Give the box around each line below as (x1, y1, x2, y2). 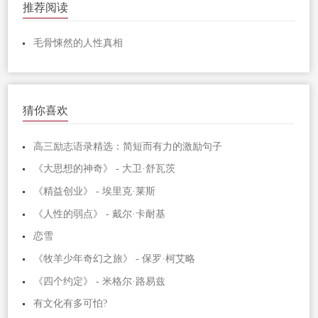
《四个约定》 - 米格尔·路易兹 (33, 275, 166, 287)
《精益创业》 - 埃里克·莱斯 (33, 185, 156, 197)
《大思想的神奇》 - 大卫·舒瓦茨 (33, 163, 176, 175)
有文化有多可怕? (33, 298, 108, 309)
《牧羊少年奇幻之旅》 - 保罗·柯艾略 (33, 253, 196, 264)
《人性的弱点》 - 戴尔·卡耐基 (33, 208, 166, 219)
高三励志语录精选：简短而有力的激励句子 (33, 141, 223, 152)
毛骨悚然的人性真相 (33, 38, 124, 49)
